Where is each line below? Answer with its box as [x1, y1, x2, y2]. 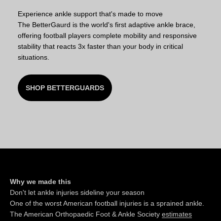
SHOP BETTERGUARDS [26, 83, 104, 92]
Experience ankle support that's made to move [18, 9, 163, 18]
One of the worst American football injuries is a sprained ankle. [10, 199, 204, 207]
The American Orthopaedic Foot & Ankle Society [10, 210, 162, 218]
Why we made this [10, 177, 71, 185]
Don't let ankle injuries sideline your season [10, 188, 145, 196]
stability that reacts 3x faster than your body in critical [18, 42, 183, 50]
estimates [162, 210, 192, 218]
